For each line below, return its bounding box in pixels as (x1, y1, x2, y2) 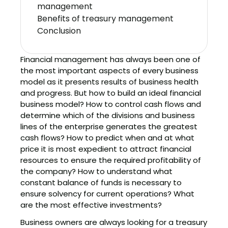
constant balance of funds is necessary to (20, 177, 182, 188)
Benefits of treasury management (37, 13, 174, 24)
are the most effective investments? (20, 199, 162, 210)
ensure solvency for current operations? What (20, 188, 194, 199)
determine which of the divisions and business (20, 110, 195, 121)
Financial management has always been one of (20, 54, 201, 65)
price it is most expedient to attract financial (20, 144, 191, 154)
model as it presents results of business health (20, 76, 198, 87)
